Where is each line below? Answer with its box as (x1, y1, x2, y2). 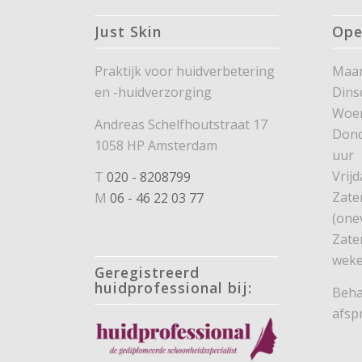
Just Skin (95, 22, 162, 42)
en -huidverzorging (95, 83, 213, 102)
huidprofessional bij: (95, 277, 253, 297)
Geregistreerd (95, 262, 200, 282)
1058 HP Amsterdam (95, 136, 218, 154)
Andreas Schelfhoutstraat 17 (95, 115, 268, 133)
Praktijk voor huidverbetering (95, 62, 276, 81)
